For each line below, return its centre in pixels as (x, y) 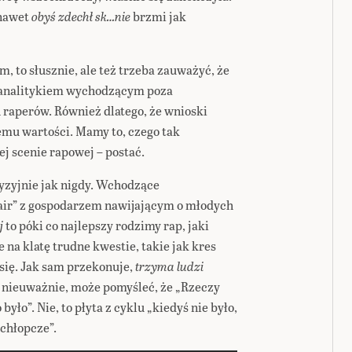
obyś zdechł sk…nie (81, 16)
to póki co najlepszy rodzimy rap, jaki (107, 225)
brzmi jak (158, 16)
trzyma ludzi (169, 266)
